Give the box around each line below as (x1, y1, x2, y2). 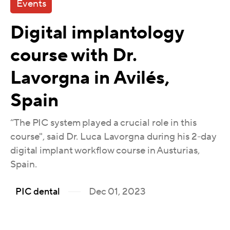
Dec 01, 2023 (88, 185, 146, 198)
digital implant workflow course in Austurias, (10, 144, 200, 157)
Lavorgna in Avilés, (10, 66, 170, 90)
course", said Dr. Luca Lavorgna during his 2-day (10, 130, 217, 143)
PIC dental (15, 186, 60, 198)
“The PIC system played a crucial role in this (10, 116, 197, 129)
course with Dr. (10, 43, 137, 67)
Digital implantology (10, 21, 184, 45)
